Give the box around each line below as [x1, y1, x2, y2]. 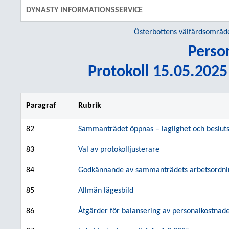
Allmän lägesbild [78, 187, 133, 195]
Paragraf [26, 102, 56, 110]
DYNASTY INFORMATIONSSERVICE [26, 6, 143, 14]
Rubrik [78, 102, 101, 110]
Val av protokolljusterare [78, 146, 159, 154]
